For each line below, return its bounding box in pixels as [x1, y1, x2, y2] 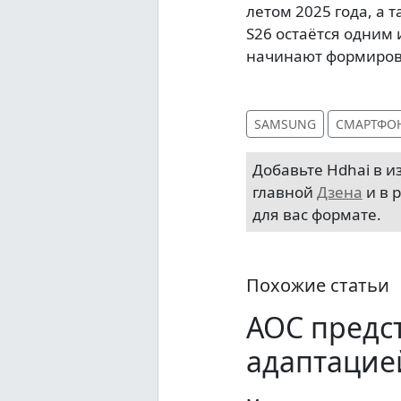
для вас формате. [252, 204, 381, 226]
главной [252, 182, 317, 203]
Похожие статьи [245, 273, 389, 298]
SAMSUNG [253, 115, 316, 133]
